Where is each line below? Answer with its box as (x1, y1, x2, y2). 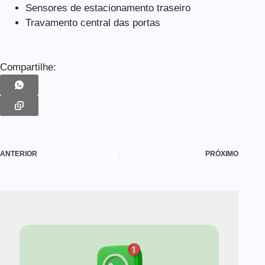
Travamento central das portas (25, 17, 160, 29)
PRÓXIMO (205, 150, 239, 159)
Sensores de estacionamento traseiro (25, 2, 190, 14)
